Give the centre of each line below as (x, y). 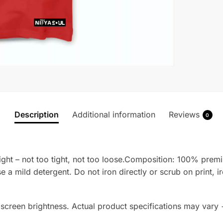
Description (36, 114)
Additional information (113, 114)
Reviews (184, 114)
